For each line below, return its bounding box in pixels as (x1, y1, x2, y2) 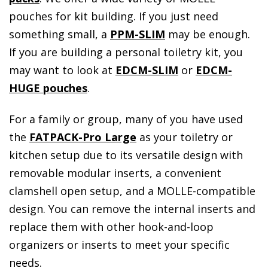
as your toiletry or (136, 130, 233, 145)
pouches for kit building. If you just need (9, 9, 218, 24)
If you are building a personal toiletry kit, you (9, 45, 243, 60)
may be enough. (165, 27, 250, 42)
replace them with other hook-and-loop (9, 220, 214, 234)
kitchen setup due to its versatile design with (9, 148, 243, 163)
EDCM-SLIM (115, 63, 178, 78)
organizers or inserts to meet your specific (9, 237, 230, 252)
